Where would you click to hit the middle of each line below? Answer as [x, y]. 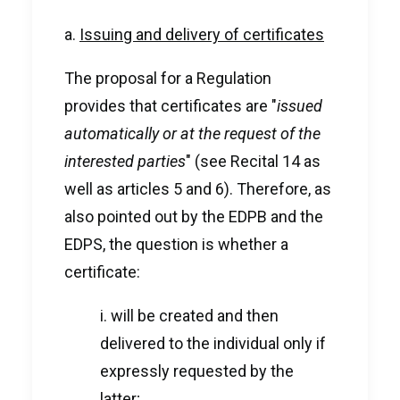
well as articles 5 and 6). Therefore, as [198, 189]
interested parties [125, 161]
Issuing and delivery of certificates [202, 34]
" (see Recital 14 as [253, 161]
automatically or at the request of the [192, 133]
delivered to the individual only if [213, 343]
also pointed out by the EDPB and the [194, 217]
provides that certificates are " [171, 106]
